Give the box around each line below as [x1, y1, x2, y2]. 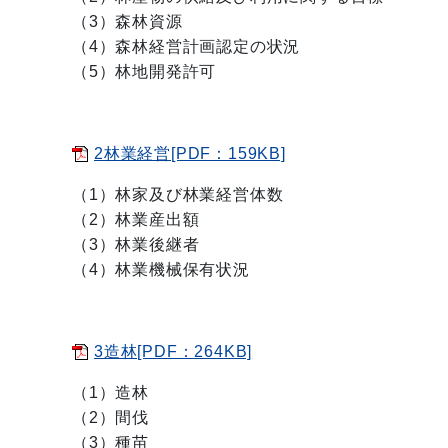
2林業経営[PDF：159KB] [94, 145, 286, 162]
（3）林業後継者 [72, 236, 200, 253]
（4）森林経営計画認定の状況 [72, 38, 301, 55]
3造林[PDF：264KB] [94, 343, 253, 360]
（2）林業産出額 [72, 211, 200, 228]
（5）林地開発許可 [72, 63, 217, 80]
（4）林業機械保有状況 [72, 261, 250, 278]
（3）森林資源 [72, 13, 183, 30]
